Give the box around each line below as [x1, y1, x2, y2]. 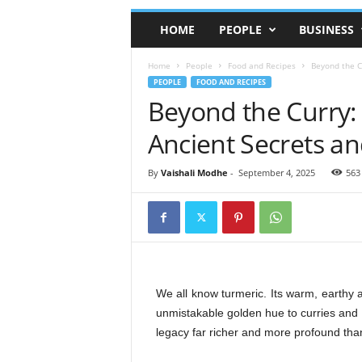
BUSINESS [298, 22, 354, 37]
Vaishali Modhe [160, 166, 228, 179]
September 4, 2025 [238, 166, 315, 179]
